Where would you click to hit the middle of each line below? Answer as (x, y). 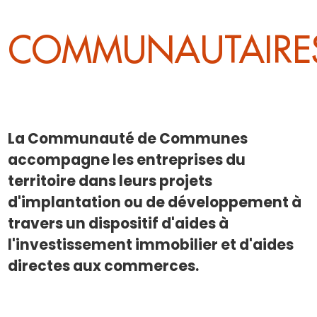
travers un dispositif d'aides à (119, 223)
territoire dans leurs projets (110, 181)
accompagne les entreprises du (127, 160)
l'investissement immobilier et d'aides (151, 244)
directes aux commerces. (106, 266)
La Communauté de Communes (128, 138)
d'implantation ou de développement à (155, 202)
